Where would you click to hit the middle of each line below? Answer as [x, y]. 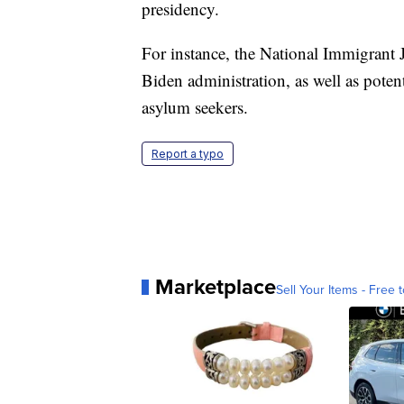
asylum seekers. [195, 107]
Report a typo [188, 154]
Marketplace [216, 287]
